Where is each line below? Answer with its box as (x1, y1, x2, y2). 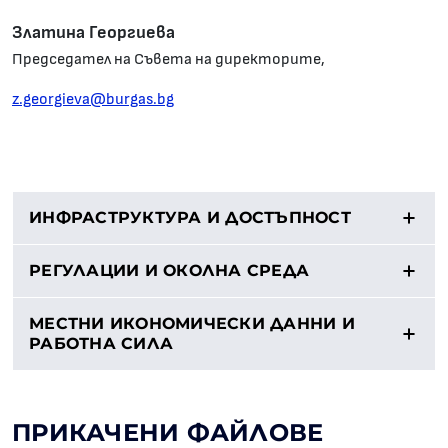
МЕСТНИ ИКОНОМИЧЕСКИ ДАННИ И (29, 314, 355, 333)
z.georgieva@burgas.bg (12, 91, 174, 107)
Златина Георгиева (12, 24, 175, 42)
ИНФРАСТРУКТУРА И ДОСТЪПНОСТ (29, 208, 351, 227)
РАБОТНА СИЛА (29, 334, 173, 353)
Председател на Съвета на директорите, (12, 51, 325, 67)
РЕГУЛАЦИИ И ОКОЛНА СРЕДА (29, 261, 309, 280)
